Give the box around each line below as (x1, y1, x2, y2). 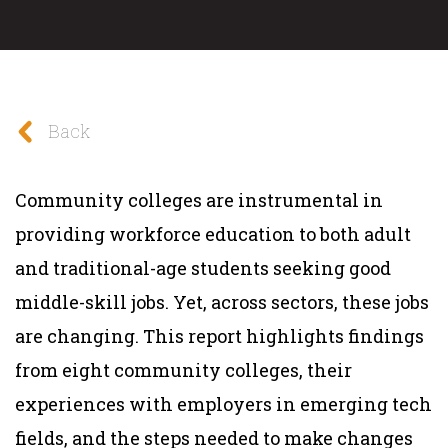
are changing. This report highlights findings (15, 323, 424, 348)
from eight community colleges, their (15, 357, 352, 382)
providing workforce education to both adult (15, 221, 411, 246)
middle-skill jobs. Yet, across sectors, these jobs (15, 289, 429, 314)
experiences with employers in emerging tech (15, 391, 432, 416)
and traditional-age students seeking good (15, 255, 391, 280)
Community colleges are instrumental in (15, 187, 383, 212)
